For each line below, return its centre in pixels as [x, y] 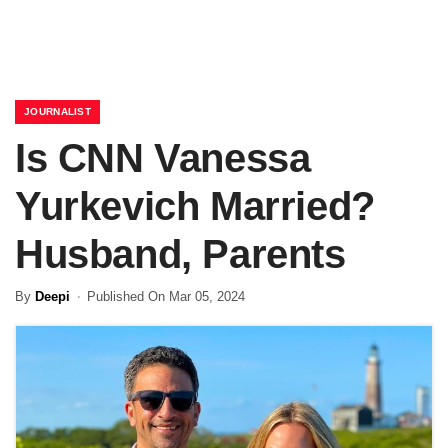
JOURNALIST [57, 111]
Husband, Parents [180, 254]
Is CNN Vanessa [163, 158]
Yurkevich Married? [195, 206]
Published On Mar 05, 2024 [166, 296]
